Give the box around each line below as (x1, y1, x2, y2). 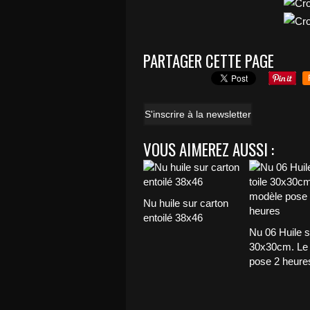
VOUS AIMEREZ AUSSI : (143, 138, 274, 161)
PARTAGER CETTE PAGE (143, 49, 274, 73)
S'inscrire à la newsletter (145, 109, 251, 120)
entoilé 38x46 (143, 212, 203, 224)
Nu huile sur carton (143, 197, 228, 209)
